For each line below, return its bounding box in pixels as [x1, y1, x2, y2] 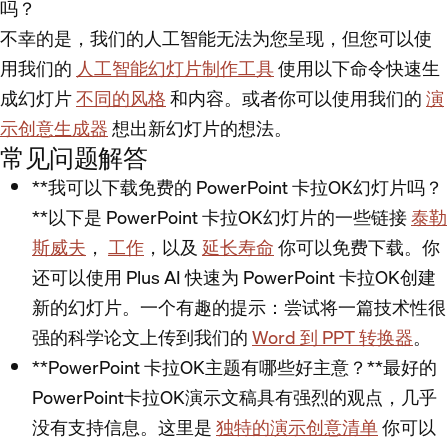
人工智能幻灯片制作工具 [76, 54, 274, 84]
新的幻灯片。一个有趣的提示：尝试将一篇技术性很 [32, 293, 446, 323]
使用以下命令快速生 [274, 54, 440, 84]
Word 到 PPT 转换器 [252, 323, 413, 353]
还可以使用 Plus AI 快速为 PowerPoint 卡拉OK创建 [32, 263, 436, 293]
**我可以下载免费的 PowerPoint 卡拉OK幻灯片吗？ [32, 173, 443, 203]
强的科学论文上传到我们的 [32, 323, 252, 353]
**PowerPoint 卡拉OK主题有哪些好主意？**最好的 [32, 353, 437, 383]
